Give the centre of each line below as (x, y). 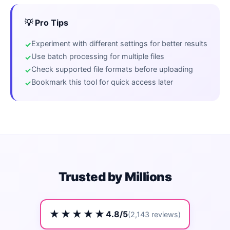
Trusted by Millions (115, 177)
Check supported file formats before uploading (112, 69)
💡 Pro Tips (46, 22)
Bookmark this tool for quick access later (102, 82)
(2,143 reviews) (154, 214)
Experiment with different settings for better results (119, 43)
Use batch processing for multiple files (98, 56)
